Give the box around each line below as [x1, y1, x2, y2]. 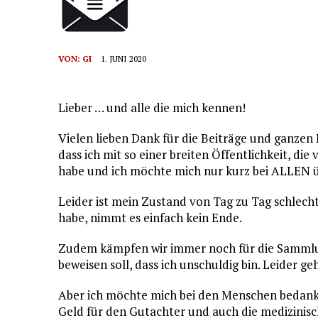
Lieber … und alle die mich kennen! [58, 99, 246, 116]
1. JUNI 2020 [101, 53, 146, 64]
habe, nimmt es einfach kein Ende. [58, 209, 242, 226]
